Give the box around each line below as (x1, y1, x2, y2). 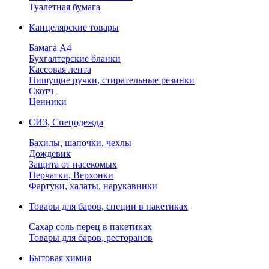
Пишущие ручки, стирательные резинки (29, 75, 195, 85)
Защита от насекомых (29, 159, 117, 169)
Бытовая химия (29, 253, 91, 263)
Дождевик (29, 148, 71, 159)
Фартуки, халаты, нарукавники (29, 181, 157, 191)
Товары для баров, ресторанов (29, 232, 153, 243)
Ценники (29, 97, 67, 107)
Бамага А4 (29, 43, 71, 53)
